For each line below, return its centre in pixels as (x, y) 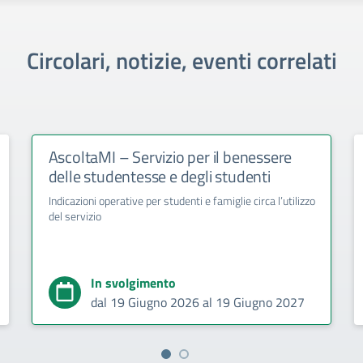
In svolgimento (133, 282)
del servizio (75, 216)
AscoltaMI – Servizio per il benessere (170, 156)
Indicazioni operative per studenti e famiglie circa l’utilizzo (181, 200)
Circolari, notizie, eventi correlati (181, 60)
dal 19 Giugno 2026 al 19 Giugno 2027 (197, 302)
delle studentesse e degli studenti (159, 176)
